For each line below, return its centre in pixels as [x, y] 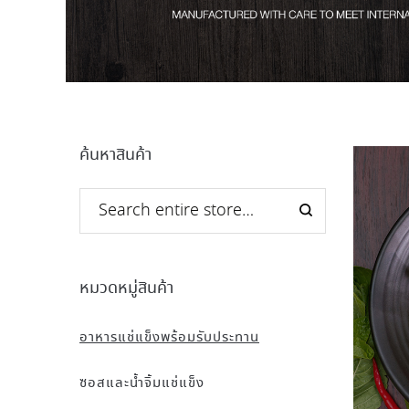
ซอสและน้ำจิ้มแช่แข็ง [142, 383]
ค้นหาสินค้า [115, 155]
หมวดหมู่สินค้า [126, 288]
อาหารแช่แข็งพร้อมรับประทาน [169, 338]
